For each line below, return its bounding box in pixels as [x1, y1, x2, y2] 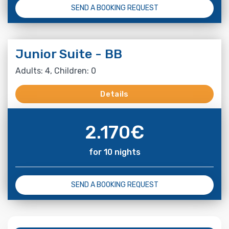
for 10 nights [88, 147, 141, 157]
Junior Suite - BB [15, 46, 122, 61]
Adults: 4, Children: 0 [15, 65, 96, 76]
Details [100, 89, 129, 99]
